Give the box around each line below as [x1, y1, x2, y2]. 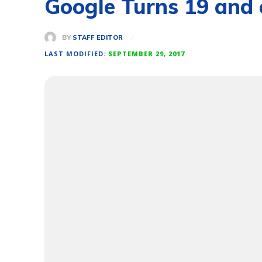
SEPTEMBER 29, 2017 [108, 49, 185, 58]
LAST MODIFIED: [44, 49, 106, 58]
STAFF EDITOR [73, 33, 123, 42]
